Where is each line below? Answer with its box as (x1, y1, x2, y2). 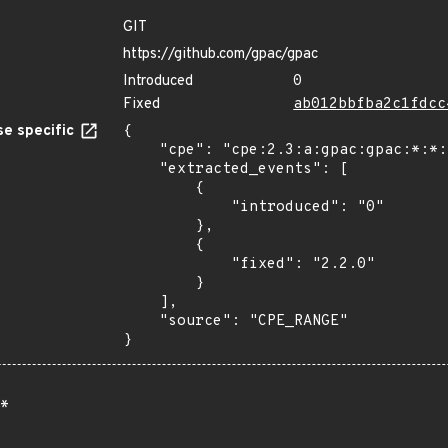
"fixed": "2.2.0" (123, 255, 231, 274)
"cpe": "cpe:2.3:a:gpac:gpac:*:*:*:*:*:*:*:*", (123, 141, 159, 160)
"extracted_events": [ (123, 160, 159, 179)
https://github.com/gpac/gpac (123, 45, 318, 64)
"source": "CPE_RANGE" (123, 312, 159, 331)
